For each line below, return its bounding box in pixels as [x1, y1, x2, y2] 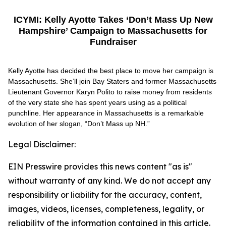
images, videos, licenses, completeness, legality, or [8, 204, 204, 214]
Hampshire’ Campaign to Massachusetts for [19, 26, 207, 36]
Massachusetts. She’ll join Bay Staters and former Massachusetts [8, 77, 216, 85]
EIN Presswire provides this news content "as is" [8, 161, 192, 172]
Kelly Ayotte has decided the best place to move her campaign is [8, 67, 213, 75]
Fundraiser [89, 37, 137, 47]
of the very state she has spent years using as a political [8, 98, 187, 106]
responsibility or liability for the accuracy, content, [8, 190, 202, 200]
